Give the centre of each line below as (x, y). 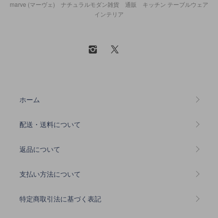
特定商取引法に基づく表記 (60, 198)
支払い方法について (50, 173)
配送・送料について (50, 124)
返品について (40, 149)
